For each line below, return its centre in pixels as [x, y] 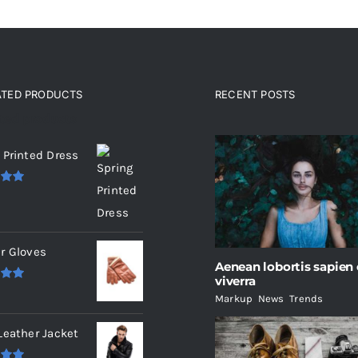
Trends [306, 299]
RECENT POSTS [255, 95]
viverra [235, 281]
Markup [234, 299]
